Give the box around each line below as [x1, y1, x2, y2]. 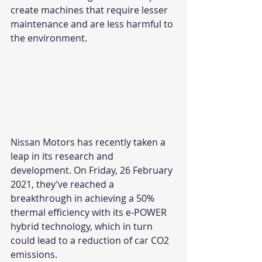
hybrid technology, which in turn [11, 219, 155, 233]
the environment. [11, 32, 89, 44]
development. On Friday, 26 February [11, 163, 175, 177]
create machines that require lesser [11, 4, 170, 16]
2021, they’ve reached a [11, 177, 116, 191]
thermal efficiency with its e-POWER [11, 205, 169, 219]
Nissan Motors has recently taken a [11, 135, 168, 149]
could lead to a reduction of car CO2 [11, 233, 171, 247]
